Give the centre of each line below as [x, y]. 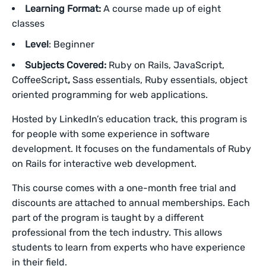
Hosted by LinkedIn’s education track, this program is [130, 119]
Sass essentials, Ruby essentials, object [160, 80]
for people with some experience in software [111, 134]
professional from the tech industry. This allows [117, 232]
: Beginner [73, 44]
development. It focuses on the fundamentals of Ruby [132, 149]
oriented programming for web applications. [111, 95]
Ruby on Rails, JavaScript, [165, 65]
